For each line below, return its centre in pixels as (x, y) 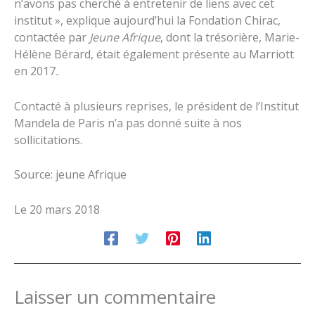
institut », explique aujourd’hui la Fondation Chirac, (147, 20)
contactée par (52, 37)
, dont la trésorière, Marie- (230, 37)
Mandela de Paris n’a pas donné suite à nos (128, 123)
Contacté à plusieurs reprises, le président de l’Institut (156, 106)
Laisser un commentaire (115, 296)
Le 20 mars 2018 (57, 209)
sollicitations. (48, 140)
